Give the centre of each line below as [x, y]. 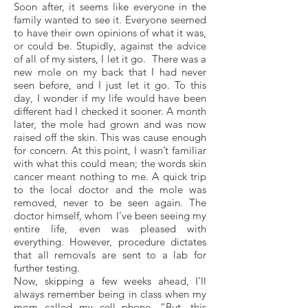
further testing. [47, 268]
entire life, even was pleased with [110, 229]
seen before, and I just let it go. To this [110, 85]
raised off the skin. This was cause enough [110, 137]
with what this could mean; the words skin [110, 163]
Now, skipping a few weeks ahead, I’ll [110, 281]
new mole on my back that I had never [110, 72]
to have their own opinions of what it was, [110, 33]
